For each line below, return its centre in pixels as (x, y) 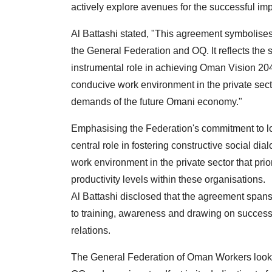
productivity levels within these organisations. (168, 180)
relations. (91, 231)
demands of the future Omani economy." (157, 102)
